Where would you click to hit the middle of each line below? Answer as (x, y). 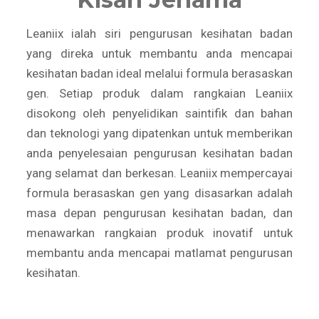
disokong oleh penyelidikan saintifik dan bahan (159, 113)
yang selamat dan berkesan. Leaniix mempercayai (159, 173)
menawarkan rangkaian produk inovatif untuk (159, 233)
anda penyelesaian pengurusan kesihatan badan (159, 153)
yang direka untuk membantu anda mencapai (159, 53)
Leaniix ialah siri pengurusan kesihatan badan (159, 33)
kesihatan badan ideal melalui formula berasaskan (159, 73)
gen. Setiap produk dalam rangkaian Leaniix (159, 93)
